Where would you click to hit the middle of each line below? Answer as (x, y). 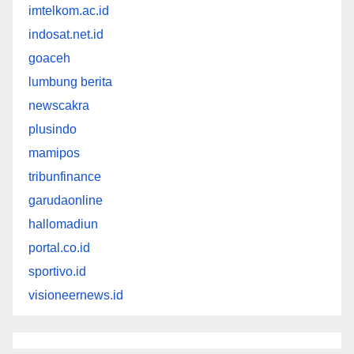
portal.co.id (59, 247)
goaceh (49, 58)
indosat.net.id (66, 34)
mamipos (54, 153)
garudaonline (66, 200)
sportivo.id (57, 271)
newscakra (59, 105)
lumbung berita (70, 81)
